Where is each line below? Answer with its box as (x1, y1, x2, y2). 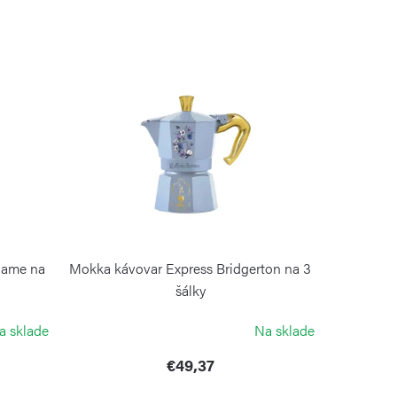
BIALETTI (167, 306, 214, 323)
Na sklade (253, 320, 315, 341)
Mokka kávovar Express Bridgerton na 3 (69, 258, 312, 279)
